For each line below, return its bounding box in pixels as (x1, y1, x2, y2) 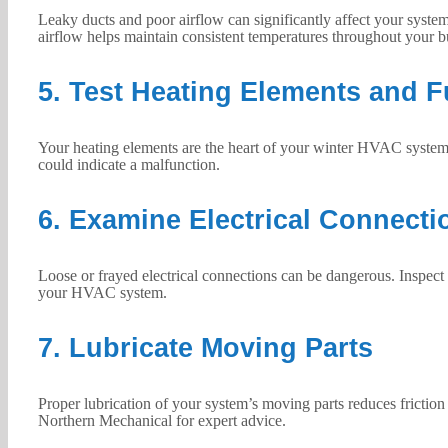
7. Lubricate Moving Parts (37, 332, 373, 363)
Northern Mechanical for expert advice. (37, 411, 286, 429)
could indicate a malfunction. (37, 155, 220, 173)
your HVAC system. (37, 283, 167, 301)
